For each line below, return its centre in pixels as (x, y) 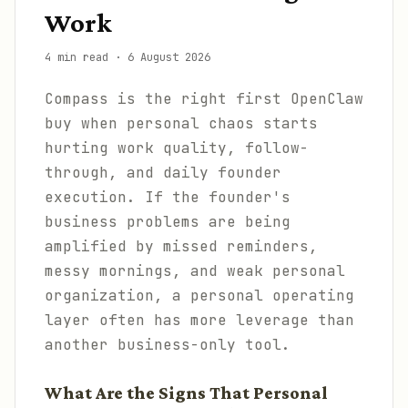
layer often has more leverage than (199, 320)
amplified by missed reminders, (181, 246)
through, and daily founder (163, 173)
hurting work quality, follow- (177, 148)
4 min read (76, 57)
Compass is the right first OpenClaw (204, 99)
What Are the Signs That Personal (186, 393)
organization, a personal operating (199, 296)
